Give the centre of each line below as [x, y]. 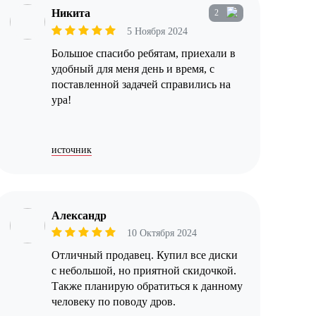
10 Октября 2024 [162, 233]
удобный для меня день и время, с [133, 69]
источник [71, 150]
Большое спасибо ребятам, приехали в [143, 54]
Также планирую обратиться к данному [147, 286]
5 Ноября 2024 [157, 32]
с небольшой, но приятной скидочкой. [144, 271]
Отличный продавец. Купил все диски [144, 255]
